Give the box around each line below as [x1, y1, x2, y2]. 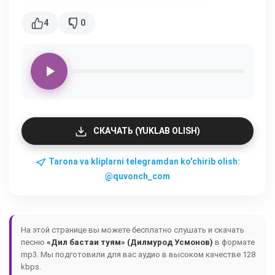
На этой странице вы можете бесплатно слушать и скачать [21, 225, 244, 234]
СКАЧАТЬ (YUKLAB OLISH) [93, 126, 200, 136]
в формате [213, 238, 255, 247]
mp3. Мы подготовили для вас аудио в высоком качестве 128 [21, 250, 255, 259]
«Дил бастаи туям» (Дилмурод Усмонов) [47, 238, 213, 247]
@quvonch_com [105, 171, 170, 181]
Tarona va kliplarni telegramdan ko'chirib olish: [46, 157, 240, 166]
